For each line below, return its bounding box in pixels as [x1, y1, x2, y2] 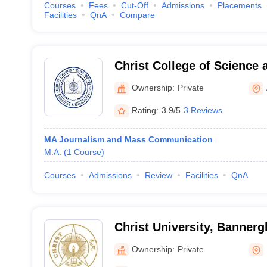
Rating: [131, 105, 159, 115]
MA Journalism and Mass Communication [44, 135, 213, 144]
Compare [119, 10, 155, 20]
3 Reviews [183, 105, 222, 115]
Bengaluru [114, 236, 173, 249]
